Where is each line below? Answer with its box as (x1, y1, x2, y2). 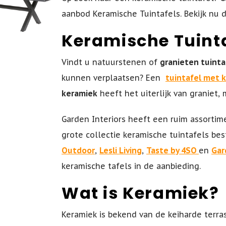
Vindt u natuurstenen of (62, 57, 160, 68)
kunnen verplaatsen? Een (62, 73, 165, 83)
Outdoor (62, 145, 95, 156)
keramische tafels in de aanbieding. (62, 161, 201, 172)
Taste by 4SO (146, 145, 199, 156)
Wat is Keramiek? (62, 182, 219, 205)
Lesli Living (99, 145, 142, 156)
